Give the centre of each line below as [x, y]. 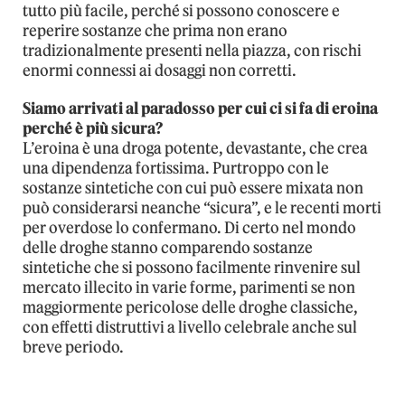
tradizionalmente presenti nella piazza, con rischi [192, 51]
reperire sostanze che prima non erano [155, 31]
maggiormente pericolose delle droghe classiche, [190, 308]
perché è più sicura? [93, 129]
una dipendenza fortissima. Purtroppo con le [176, 169]
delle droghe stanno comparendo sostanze [168, 248]
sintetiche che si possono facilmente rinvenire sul [192, 268]
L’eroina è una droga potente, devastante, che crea [195, 149]
